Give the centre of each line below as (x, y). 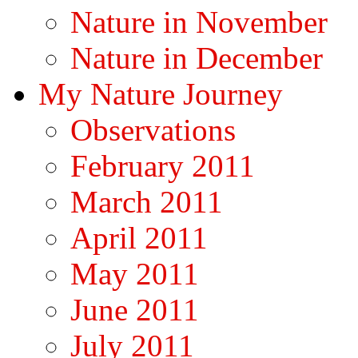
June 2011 (135, 309)
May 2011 (135, 273)
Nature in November (199, 22)
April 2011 (139, 237)
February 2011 (163, 165)
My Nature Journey (161, 93)
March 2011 (147, 201)
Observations (153, 129)
